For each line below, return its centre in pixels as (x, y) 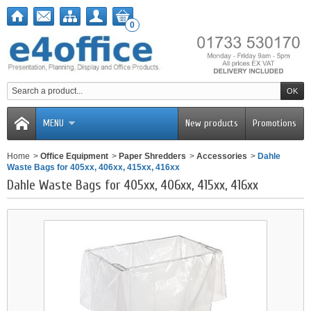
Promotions (275, 124)
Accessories (222, 157)
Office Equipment (74, 157)
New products (212, 124)
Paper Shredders (152, 157)
